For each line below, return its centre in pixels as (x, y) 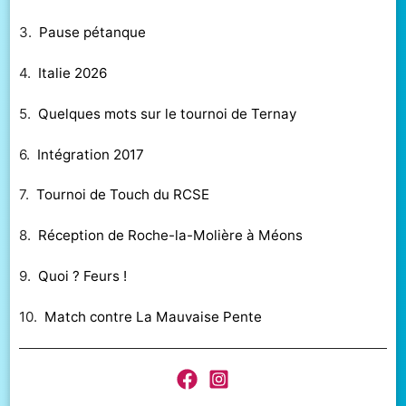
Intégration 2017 (91, 154)
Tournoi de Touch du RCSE (123, 195)
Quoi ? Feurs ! (83, 275)
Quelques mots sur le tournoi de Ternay (168, 113)
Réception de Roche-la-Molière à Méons (171, 236)
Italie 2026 (73, 72)
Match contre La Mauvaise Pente (154, 316)
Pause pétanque (93, 33)
